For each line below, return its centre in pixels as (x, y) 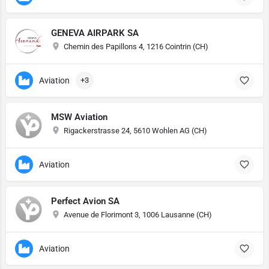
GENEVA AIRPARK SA (95, 33)
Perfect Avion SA (85, 201)
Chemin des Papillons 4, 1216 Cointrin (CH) (136, 47)
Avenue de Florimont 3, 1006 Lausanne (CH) (138, 215)
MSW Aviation (79, 117)
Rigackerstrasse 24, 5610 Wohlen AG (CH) (135, 131)
